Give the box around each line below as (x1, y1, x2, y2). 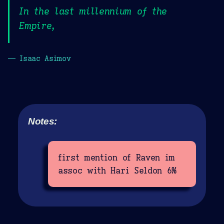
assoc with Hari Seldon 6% (58, 165, 177, 176)
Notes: (28, 115, 57, 126)
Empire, (19, 19, 56, 32)
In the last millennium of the (19, 5, 167, 17)
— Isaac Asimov (8, 53, 71, 63)
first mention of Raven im (58, 152, 175, 163)
